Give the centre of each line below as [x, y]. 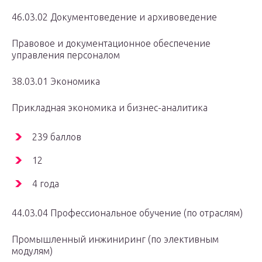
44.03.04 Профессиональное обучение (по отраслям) [127, 213]
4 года [46, 184]
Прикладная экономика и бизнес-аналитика [110, 108]
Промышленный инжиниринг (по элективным [115, 239]
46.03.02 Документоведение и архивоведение [114, 17]
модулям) [32, 251]
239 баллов [57, 137]
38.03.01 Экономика [56, 82]
